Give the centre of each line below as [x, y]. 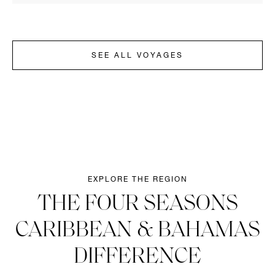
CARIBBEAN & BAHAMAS [137, 230]
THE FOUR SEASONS [137, 204]
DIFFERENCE [137, 257]
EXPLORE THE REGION [137, 180]
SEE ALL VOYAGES [137, 56]
